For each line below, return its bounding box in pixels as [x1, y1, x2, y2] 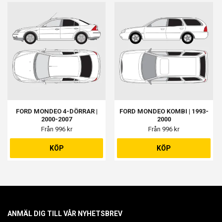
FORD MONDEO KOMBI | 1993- [119, 108, 209, 115]
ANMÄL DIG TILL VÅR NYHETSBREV [7, 210, 122, 218]
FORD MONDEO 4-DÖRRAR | [15, 108, 98, 115]
